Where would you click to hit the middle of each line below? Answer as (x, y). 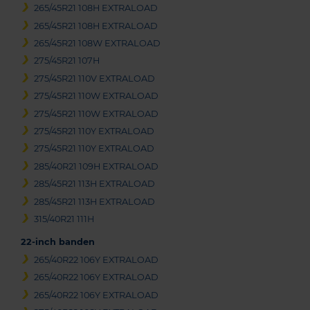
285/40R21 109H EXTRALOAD (97, 166)
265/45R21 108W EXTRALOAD (98, 44)
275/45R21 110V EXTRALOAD (95, 78)
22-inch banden (58, 241)
